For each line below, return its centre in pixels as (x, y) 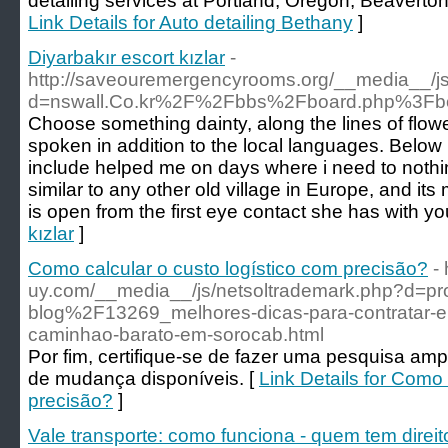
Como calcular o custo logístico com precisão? (228, 268)
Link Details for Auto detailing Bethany (190, 22)
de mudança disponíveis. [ (143, 378)
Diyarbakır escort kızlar (126, 57)
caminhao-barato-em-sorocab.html (176, 334)
